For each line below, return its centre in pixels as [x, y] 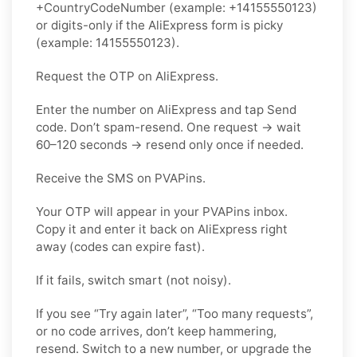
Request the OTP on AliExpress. [127, 76]
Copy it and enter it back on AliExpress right [162, 229]
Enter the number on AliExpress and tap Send [166, 110]
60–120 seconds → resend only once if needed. [170, 145]
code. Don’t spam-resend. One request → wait [169, 127]
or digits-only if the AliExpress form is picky [159, 25]
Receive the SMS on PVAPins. [121, 178]
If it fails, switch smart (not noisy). [133, 280]
